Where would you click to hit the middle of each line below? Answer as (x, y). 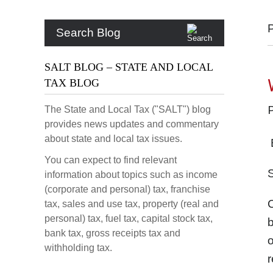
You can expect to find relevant (111, 160)
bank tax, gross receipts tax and (112, 233)
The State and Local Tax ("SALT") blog (128, 109)
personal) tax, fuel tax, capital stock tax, (129, 218)
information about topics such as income (131, 175)
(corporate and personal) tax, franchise (127, 189)
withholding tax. (78, 248)
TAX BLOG (72, 83)
